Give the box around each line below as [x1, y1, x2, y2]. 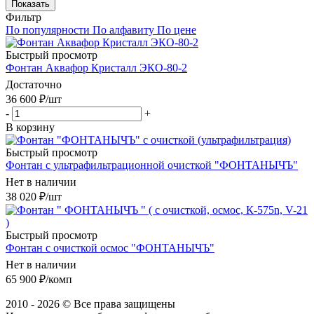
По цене [157, 23, 196, 36]
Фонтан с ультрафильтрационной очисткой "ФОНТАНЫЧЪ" [6, 158, 298, 171]
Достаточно [6, 78, 62, 90]
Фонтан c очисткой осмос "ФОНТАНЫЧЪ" [6, 241, 214, 254]
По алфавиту [93, 23, 154, 36]
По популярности [6, 23, 90, 36]
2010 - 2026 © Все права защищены [6, 297, 175, 310]
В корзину [6, 121, 55, 133]
